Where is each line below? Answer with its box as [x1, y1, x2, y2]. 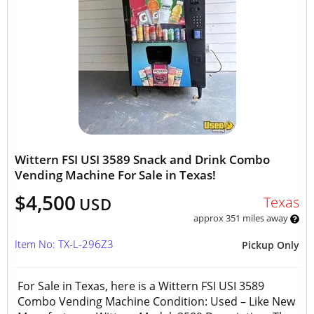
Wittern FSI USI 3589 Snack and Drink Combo [15, 151, 270, 168]
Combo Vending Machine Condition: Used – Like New [18, 294, 295, 309]
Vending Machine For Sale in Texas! [15, 167, 216, 183]
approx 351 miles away [193, 212, 290, 224]
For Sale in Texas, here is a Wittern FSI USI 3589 [18, 278, 264, 294]
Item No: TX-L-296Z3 [15, 237, 114, 251]
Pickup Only [242, 238, 299, 252]
